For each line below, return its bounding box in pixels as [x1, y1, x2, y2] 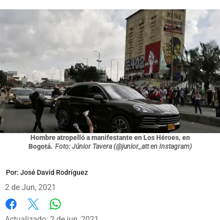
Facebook [5, 209, 39, 219]
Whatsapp [55, 209, 90, 219]
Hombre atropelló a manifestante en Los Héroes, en [30, 133, 190, 141]
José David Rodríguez [20, 168, 88, 176]
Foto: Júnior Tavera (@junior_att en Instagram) [55, 142, 192, 150]
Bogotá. [28, 142, 53, 150]
